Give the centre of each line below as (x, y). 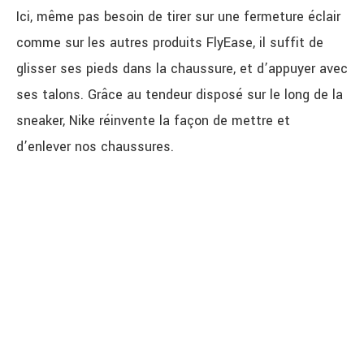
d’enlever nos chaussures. (95, 147)
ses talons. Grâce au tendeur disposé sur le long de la (180, 95)
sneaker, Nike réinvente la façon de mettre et (153, 121)
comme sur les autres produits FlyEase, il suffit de (170, 43)
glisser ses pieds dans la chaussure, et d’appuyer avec (182, 69)
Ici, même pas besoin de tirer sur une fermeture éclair (178, 17)
